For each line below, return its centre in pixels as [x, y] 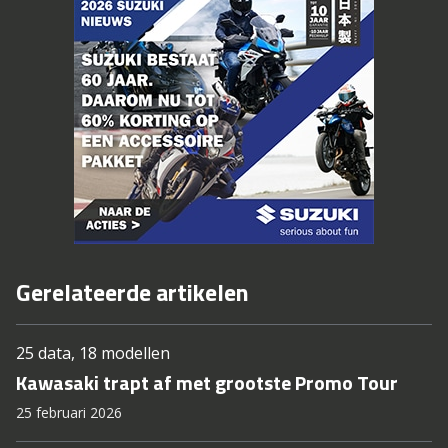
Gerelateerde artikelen [132, 292]
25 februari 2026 [69, 413]
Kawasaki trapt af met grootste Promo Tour [207, 383]
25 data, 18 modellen [93, 353]
